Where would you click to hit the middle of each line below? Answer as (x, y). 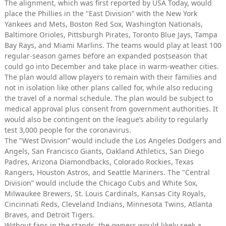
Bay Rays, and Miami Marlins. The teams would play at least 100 (113, 45)
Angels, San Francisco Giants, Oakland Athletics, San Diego (104, 151)
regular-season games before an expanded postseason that (106, 55)
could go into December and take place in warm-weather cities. (113, 66)
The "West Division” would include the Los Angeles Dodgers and (113, 140)
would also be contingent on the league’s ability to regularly (106, 119)
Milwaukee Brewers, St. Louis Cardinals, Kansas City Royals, (105, 193)
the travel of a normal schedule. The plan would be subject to (109, 98)
